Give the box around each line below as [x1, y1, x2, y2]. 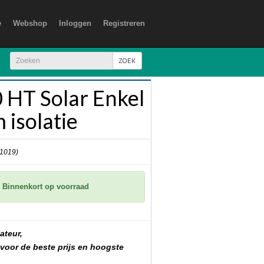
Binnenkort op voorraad [2, 182, 89, 191]
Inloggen [59, 19, 91, 28]
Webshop [13, 19, 47, 28]
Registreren [103, 19, 145, 28]
